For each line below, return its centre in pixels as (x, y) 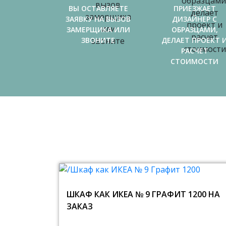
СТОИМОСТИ (194, 61)
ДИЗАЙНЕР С (194, 19)
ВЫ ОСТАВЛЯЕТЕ (98, 8)
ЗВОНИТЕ (98, 40)
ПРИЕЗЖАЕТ (194, 8)
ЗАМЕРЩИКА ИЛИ (98, 30)
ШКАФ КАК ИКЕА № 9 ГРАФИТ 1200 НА (143, 194)
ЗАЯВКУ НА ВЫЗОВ (98, 19)
